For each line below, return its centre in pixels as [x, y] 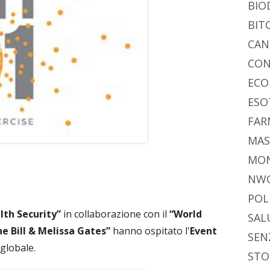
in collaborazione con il [114, 214]
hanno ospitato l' [150, 231]
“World [184, 214]
